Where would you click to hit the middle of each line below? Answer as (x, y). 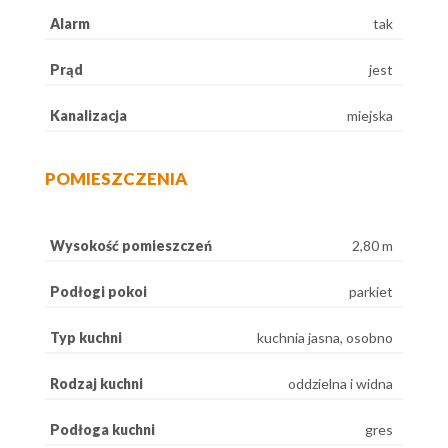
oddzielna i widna (340, 383)
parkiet (371, 291)
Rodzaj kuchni (96, 383)
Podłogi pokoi (98, 291)
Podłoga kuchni (102, 429)
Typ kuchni (86, 337)
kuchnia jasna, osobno (325, 337)
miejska (370, 115)
